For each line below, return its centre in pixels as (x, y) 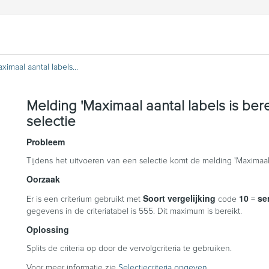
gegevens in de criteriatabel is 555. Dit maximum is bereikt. (134, 211)
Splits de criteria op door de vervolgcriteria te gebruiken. (129, 248)
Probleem (46, 141)
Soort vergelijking (179, 198)
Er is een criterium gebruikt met (85, 199)
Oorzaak (43, 179)
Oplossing (48, 229)
